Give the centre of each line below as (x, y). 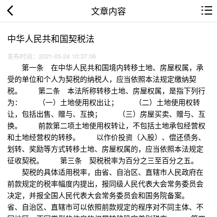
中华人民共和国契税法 (51, 38)
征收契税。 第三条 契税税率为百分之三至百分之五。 (103, 160)
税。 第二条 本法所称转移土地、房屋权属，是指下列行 (106, 91)
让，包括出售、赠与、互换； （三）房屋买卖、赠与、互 (106, 114)
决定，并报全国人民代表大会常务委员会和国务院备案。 (106, 195)
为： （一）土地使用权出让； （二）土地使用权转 (104, 102)
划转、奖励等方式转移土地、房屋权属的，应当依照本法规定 (105, 149)
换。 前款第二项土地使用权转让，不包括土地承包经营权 (106, 125)
